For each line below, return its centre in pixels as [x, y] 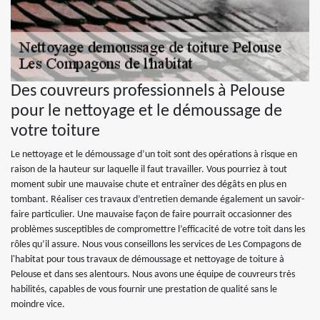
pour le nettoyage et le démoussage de [146, 111]
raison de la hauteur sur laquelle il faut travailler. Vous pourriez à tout [149, 170]
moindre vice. [38, 305]
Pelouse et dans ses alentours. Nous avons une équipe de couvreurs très [153, 275]
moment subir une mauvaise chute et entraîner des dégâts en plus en [149, 185]
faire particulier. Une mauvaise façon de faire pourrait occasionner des [151, 215]
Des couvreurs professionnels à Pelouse [148, 91]
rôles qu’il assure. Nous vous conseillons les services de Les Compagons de [156, 245]
